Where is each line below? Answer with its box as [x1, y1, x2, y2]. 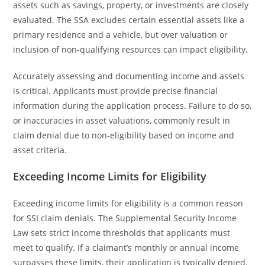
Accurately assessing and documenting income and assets [13, 70, 245, 82]
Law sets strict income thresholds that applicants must [13, 227, 231, 238]
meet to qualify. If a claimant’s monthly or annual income [13, 242, 240, 253]
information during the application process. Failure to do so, [13, 100, 252, 111]
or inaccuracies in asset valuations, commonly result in [13, 115, 231, 126]
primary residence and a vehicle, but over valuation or [13, 29, 228, 40]
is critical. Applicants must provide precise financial [13, 85, 218, 96]
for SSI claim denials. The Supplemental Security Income [13, 212, 237, 224]
